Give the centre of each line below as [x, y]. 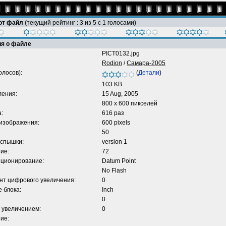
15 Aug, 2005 [120, 94]
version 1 [115, 142]
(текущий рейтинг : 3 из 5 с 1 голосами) [80, 23]
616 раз [113, 113]
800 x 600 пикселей [130, 103]
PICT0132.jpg [121, 53]
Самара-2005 [146, 63]
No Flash [114, 171]
